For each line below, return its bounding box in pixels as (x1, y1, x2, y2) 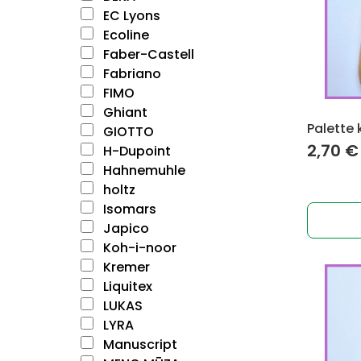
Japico (100, 219, 149, 238)
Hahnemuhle (100, 161, 185, 180)
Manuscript (100, 335, 177, 354)
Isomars (100, 200, 156, 218)
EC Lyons (100, 6, 160, 25)
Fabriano (100, 64, 161, 83)
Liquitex (100, 277, 152, 296)
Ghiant (100, 103, 147, 122)
